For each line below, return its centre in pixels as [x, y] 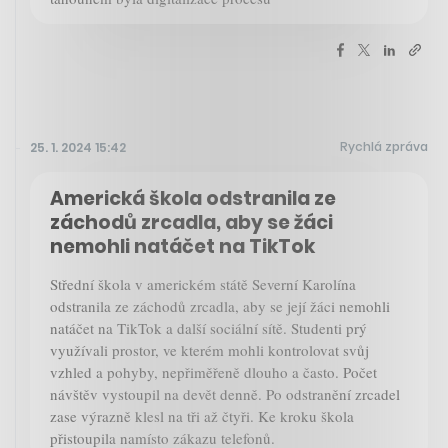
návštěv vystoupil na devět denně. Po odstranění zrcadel [225, 394]
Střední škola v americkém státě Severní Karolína [203, 284]
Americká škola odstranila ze [193, 199]
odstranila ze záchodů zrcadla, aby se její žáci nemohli [220, 306]
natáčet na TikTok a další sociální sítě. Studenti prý [208, 328]
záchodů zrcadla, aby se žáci [191, 223]
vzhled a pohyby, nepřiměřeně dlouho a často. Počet [213, 372]
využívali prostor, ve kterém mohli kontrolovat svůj [209, 350]
